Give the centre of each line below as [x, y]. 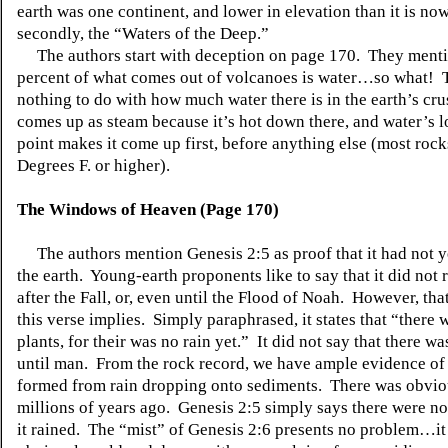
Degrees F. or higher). [95, 165]
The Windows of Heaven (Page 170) [148, 209]
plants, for [55, 341]
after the [48, 297]
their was [125, 341]
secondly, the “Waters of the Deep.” [143, 33]
